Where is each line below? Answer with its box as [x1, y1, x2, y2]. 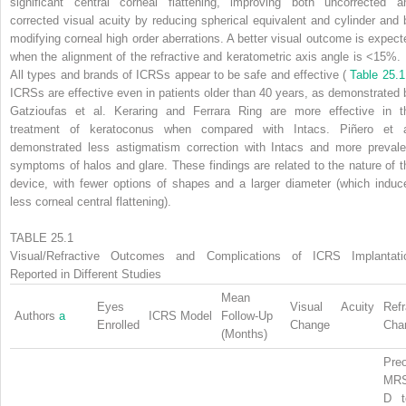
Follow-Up [221, 308, 273, 323]
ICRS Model [149, 308, 212, 323]
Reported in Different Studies [10, 266, 161, 281]
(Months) [221, 326, 267, 341]
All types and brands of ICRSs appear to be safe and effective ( [10, 67, 351, 82]
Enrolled [97, 317, 140, 332]
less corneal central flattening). [10, 194, 171, 208]
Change [290, 317, 330, 332]
